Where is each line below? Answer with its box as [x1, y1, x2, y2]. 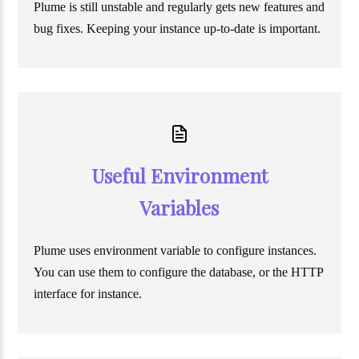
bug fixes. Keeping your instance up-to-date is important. [34, 22, 321, 36]
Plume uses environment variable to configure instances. [34, 244, 317, 258]
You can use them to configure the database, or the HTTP [34, 265, 324, 280]
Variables [139, 195, 220, 221]
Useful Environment [91, 163, 268, 189]
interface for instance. [34, 287, 143, 301]
